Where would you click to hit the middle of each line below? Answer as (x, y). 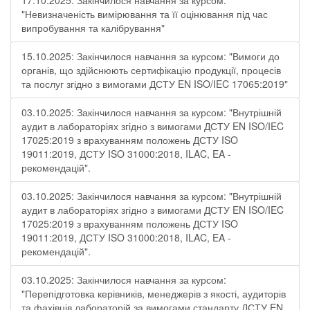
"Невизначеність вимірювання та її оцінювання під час (145, 14)
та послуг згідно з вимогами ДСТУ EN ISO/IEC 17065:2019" (155, 84)
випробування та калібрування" (93, 28)
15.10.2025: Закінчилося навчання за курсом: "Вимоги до (151, 56)
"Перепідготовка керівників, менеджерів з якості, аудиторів (154, 293)
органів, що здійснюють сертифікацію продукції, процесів (151, 70)
